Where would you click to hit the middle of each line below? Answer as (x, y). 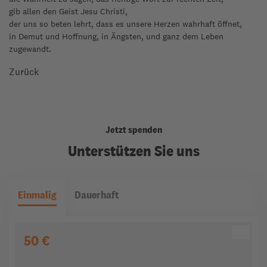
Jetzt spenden (133, 130)
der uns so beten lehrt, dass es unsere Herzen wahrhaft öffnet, (125, 24)
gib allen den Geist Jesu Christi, (68, 11)
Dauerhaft (97, 194)
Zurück (24, 72)
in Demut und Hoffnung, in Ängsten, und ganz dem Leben (116, 36)
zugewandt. (32, 49)
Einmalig (37, 194)
